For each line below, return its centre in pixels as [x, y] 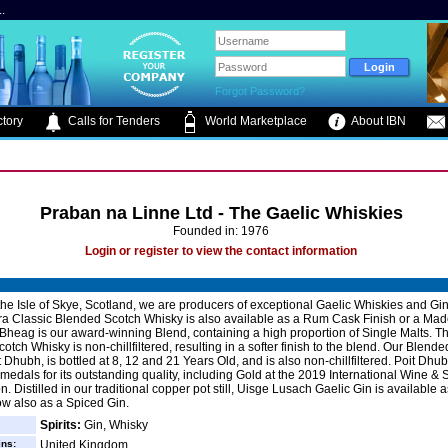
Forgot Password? [260, 91]
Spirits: [60, 425]
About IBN [377, 121]
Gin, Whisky [114, 425]
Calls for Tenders [112, 121]
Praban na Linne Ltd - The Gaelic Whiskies [221, 213]
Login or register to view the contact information [221, 251]
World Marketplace [254, 121]
